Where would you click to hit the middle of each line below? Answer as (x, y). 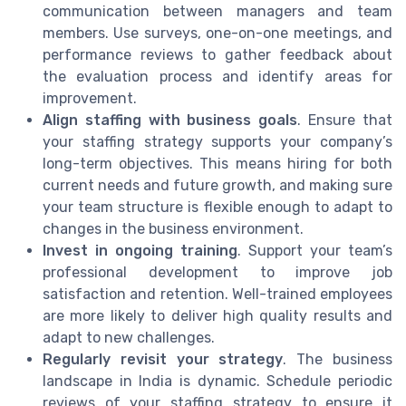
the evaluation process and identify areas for (217, 77)
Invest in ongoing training (140, 251)
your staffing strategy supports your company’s (217, 142)
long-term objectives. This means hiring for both (217, 164)
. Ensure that (345, 121)
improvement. (90, 99)
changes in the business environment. (173, 229)
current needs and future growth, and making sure (217, 186)
